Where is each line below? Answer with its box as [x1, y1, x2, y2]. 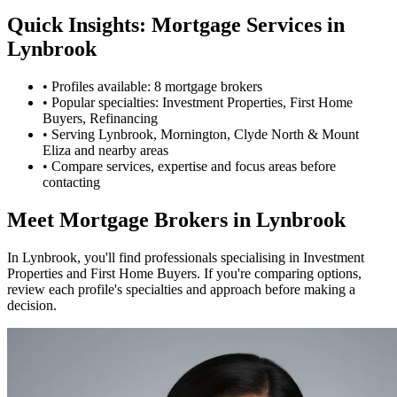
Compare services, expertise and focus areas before [51, 158, 336, 174]
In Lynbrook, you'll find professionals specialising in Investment [7, 249, 364, 265]
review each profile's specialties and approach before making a [7, 281, 355, 297]
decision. [7, 297, 57, 313]
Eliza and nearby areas [43, 142, 168, 158]
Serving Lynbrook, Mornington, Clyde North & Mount [51, 126, 359, 142]
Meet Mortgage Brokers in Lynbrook [7, 207, 346, 231]
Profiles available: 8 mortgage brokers [51, 78, 262, 94]
